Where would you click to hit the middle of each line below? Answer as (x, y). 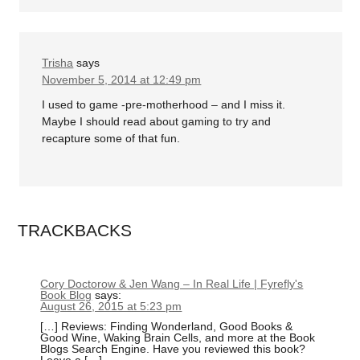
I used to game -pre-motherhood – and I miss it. (164, 104)
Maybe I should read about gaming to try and (157, 121)
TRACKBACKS (75, 230)
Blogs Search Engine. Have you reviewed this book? (173, 348)
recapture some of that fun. (111, 138)
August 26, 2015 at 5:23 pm (111, 306)
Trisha (58, 62)
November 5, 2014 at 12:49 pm (122, 79)
